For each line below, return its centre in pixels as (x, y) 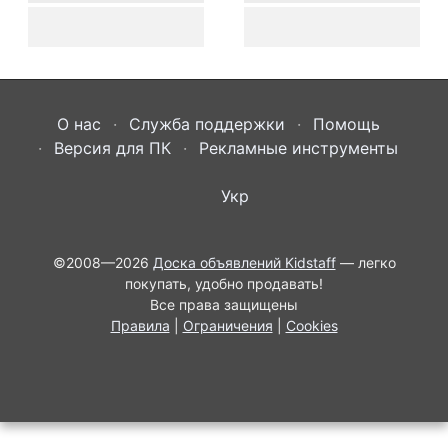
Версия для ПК (112, 147)
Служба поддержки (206, 123)
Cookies (311, 325)
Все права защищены (224, 304)
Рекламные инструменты (298, 147)
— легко (365, 262)
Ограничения (227, 325)
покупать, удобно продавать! (224, 283)
